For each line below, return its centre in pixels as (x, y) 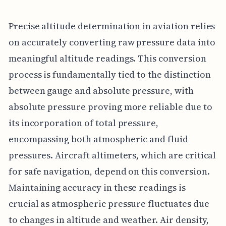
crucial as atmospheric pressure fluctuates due (109, 203)
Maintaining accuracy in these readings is (97, 187)
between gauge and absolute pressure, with (101, 90)
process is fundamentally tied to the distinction (109, 74)
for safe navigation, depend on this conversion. (109, 171)
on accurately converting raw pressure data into (112, 42)
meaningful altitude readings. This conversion (107, 58)
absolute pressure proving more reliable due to (110, 106)
